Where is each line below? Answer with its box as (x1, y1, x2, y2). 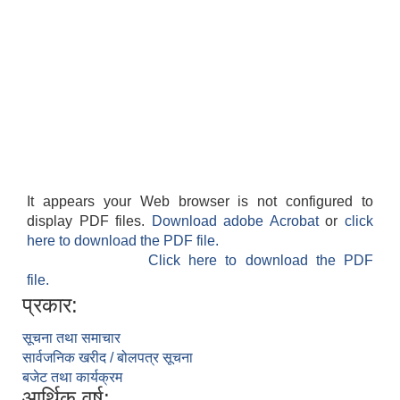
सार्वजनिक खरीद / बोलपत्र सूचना (22, 350, 193, 366)
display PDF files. (27, 213, 152, 229)
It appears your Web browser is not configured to (27, 194, 373, 210)
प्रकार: (22, 293, 78, 318)
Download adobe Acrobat (151, 213, 326, 229)
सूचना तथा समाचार (22, 330, 121, 346)
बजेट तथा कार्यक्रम (22, 370, 122, 386)
